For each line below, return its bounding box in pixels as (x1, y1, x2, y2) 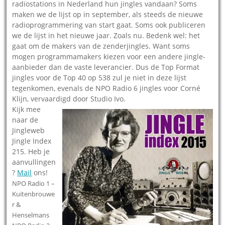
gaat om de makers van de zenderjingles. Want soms (12, 41, 190, 51)
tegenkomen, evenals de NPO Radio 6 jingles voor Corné (12, 83, 201, 93)
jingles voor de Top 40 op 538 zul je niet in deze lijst (12, 73, 187, 83)
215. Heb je (12, 147, 50, 157)
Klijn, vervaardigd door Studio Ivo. (12, 94, 126, 104)
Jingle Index (12, 136, 52, 146)
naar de (12, 115, 39, 125)
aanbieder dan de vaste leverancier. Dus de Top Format (12, 62, 200, 72)
